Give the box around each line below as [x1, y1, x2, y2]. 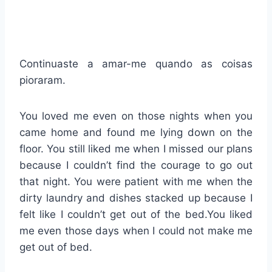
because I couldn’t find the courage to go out [19, 158, 253, 171]
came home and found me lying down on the [19, 126, 253, 138]
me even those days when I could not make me [19, 224, 253, 237]
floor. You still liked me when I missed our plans [19, 142, 253, 155]
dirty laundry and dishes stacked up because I [19, 191, 253, 204]
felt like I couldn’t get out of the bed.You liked [19, 208, 253, 220]
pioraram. [19, 73, 66, 86]
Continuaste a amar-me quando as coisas [19, 57, 253, 70]
